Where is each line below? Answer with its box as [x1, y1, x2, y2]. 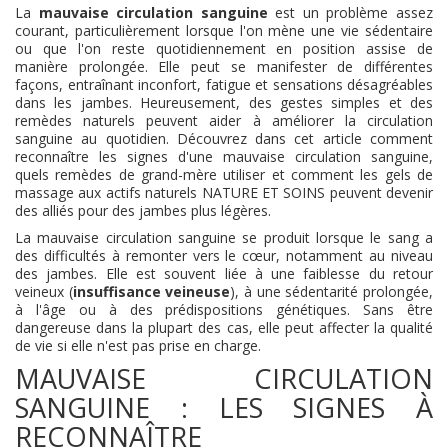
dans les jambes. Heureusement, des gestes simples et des [15, 93, 433, 112]
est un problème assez [267, 3, 434, 22]
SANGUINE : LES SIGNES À [15, 389, 433, 426]
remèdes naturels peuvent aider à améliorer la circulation [15, 111, 433, 130]
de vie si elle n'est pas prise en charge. [15, 336, 261, 355]
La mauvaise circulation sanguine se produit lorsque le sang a [15, 228, 433, 247]
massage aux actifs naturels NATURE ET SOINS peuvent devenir [15, 183, 433, 202]
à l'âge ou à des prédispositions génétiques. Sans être [15, 300, 433, 319]
